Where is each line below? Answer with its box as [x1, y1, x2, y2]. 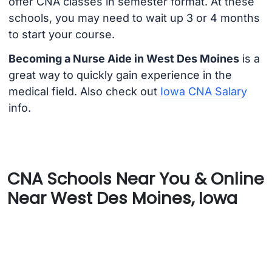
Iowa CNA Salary [160, 85, 247, 98]
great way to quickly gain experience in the [8, 69, 232, 82]
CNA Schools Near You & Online [7, 166, 264, 191]
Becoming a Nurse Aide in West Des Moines [8, 52, 239, 66]
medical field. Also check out [8, 85, 160, 98]
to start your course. [8, 27, 115, 41]
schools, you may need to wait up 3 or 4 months [8, 11, 260, 24]
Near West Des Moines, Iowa [7, 186, 237, 210]
